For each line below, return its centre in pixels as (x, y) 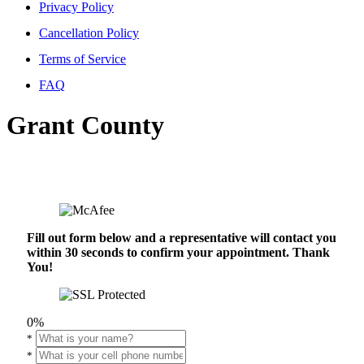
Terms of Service (82, 59)
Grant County (85, 125)
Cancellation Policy (89, 33)
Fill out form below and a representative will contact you (182, 238)
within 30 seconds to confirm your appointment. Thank (178, 253)
